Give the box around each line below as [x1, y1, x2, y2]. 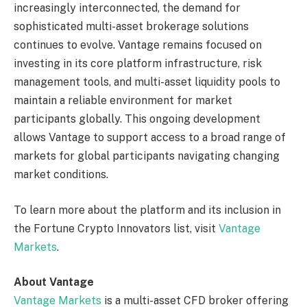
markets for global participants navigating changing [14, 149, 280, 163]
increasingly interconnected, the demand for [14, 1, 241, 15]
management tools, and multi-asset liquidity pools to [14, 75, 280, 89]
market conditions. [14, 168, 108, 182]
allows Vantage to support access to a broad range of [14, 131, 286, 145]
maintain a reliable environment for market [14, 94, 232, 108]
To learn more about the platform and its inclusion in [14, 203, 281, 217]
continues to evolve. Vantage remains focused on [14, 38, 262, 52]
